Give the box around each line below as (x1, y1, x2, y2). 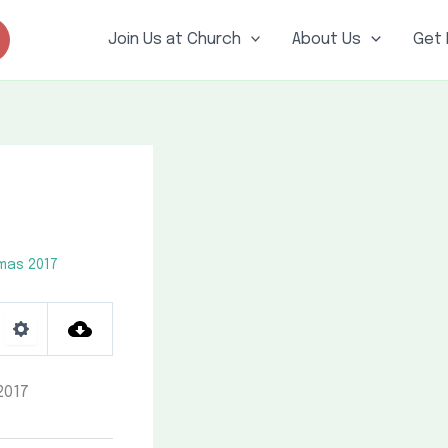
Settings (20, 340, 79, 363)
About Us (292, 31, 362, 48)
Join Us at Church (107, 31, 241, 48)
